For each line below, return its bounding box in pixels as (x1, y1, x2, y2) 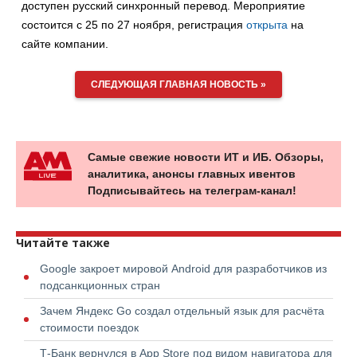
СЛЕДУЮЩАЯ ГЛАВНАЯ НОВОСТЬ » (91, 79, 266, 91)
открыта (246, 18, 288, 32)
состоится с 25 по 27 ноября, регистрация (22, 18, 246, 32)
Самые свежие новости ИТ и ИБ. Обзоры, (88, 151, 324, 164)
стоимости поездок (40, 321, 139, 335)
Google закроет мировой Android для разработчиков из (40, 262, 327, 276)
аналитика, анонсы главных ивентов (88, 167, 296, 181)
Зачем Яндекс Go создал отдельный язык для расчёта (40, 304, 324, 318)
